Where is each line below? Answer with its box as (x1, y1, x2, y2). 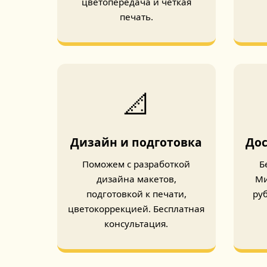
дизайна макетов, (96, 173, 176, 185)
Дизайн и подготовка (70, 134, 203, 150)
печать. (119, 11, 153, 23)
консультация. (104, 218, 169, 229)
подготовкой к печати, (86, 188, 187, 200)
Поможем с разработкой (82, 158, 191, 170)
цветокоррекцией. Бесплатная (68, 203, 205, 215)
